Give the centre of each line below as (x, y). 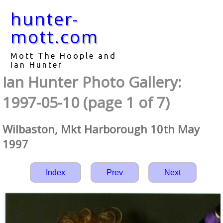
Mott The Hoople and (63, 56)
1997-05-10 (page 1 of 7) (86, 102)
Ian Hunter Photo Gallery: (92, 82)
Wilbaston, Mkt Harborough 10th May (101, 129)
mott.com (55, 37)
